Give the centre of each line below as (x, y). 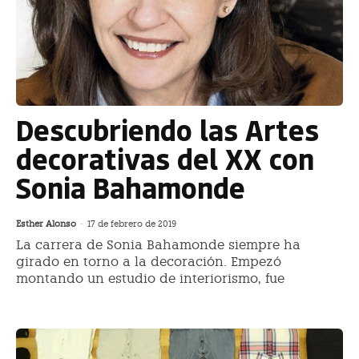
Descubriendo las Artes (167, 130)
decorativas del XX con (165, 159)
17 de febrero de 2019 (132, 224)
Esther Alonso (46, 224)
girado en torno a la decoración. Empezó (149, 262)
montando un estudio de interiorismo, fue (150, 279)
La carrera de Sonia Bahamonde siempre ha (158, 245)
